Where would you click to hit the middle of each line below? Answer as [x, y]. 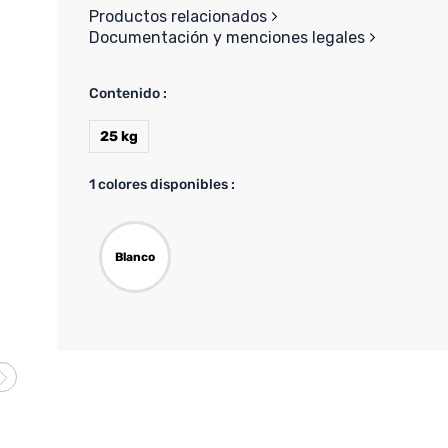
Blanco [135, 256]
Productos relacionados [178, 16]
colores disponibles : [165, 184]
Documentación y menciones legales [227, 37]
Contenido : [128, 93]
